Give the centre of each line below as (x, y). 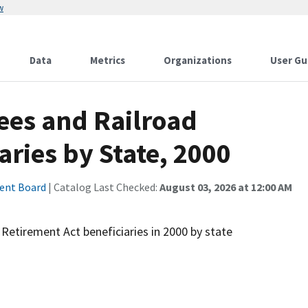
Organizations (198, 60)
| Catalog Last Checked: (103, 187)
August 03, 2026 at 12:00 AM (226, 187)
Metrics (108, 60)
